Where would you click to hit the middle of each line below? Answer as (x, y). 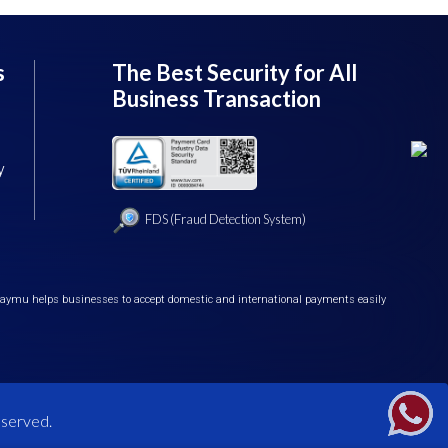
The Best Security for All (234, 72)
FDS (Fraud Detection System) (225, 218)
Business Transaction (216, 98)
